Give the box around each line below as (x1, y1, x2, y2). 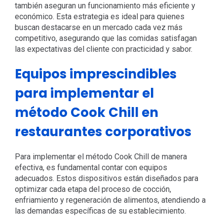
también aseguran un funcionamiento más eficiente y (14, 1, 195, 11)
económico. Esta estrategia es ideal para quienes (14, 12, 184, 22)
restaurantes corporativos (14, 123, 191, 141)
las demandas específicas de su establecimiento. (14, 206, 186, 216)
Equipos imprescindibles (14, 65, 177, 83)
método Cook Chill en (14, 104, 158, 122)
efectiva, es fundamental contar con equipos (14, 163, 167, 173)
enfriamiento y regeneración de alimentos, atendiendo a (14, 195, 206, 205)
